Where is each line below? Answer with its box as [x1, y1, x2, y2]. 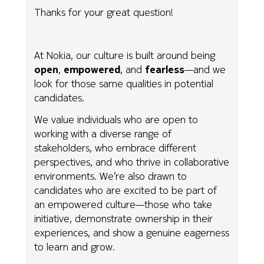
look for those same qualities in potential [34, 76, 214, 91]
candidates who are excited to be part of [34, 183, 217, 198]
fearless [145, 62, 185, 77]
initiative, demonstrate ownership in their [34, 211, 213, 226]
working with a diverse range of [34, 126, 172, 141]
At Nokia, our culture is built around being [34, 48, 216, 63]
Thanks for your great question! [34, 5, 174, 20]
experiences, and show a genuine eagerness [34, 225, 230, 240]
